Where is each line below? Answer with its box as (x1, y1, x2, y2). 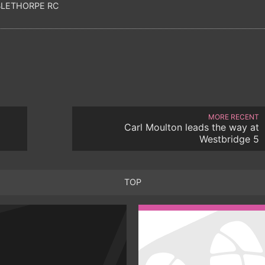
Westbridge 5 (199, 132, 259, 145)
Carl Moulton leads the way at (124, 121, 259, 133)
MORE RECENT (208, 112, 259, 121)
